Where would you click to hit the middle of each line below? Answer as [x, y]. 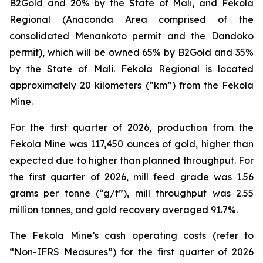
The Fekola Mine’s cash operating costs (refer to [131, 235]
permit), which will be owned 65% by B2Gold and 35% [131, 52]
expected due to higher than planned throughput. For [131, 160]
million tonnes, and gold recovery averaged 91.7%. [124, 210]
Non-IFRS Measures [61, 252]
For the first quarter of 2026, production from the [131, 127]
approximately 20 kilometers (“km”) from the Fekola [131, 85]
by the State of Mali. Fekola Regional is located [131, 69]
